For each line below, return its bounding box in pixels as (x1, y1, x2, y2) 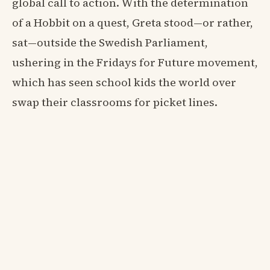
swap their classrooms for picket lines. (12, 94, 218, 110)
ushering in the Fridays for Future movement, (12, 54, 258, 70)
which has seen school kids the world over (12, 74, 236, 90)
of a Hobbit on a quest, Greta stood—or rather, (12, 14, 253, 30)
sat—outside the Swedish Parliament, (12, 34, 208, 50)
